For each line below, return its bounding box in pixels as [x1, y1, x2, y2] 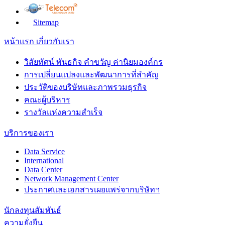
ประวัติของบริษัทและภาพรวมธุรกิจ [24, 82, 147, 91]
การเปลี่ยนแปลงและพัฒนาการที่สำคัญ [24, 70, 159, 79]
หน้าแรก [4, 37, 36, 46]
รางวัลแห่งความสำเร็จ [24, 107, 102, 117]
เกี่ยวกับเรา [36, 37, 74, 46]
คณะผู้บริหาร [24, 95, 70, 104]
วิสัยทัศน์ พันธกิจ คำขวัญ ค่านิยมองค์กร [24, 57, 163, 66]
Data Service [24, 147, 65, 156]
